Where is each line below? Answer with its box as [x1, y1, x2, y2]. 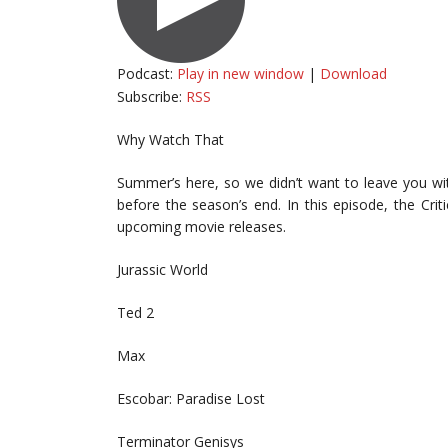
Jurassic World [117, 260, 208, 279]
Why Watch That [117, 130, 224, 149]
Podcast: [117, 64, 177, 83]
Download [320, 64, 387, 83]
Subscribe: [117, 87, 186, 106]
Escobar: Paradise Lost [117, 389, 265, 408]
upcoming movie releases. [117, 217, 286, 236]
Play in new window [177, 64, 304, 83]
